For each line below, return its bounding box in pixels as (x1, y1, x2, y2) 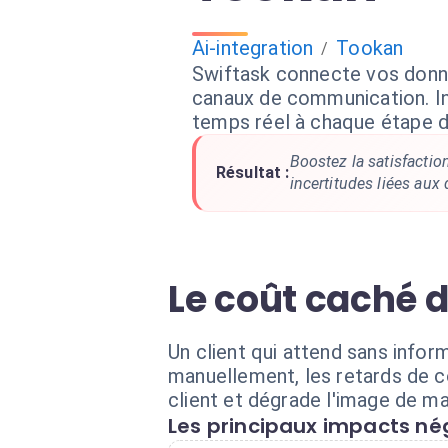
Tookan (336, 36, 404, 60)
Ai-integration (192, 36, 314, 60)
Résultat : (216, 163, 290, 182)
